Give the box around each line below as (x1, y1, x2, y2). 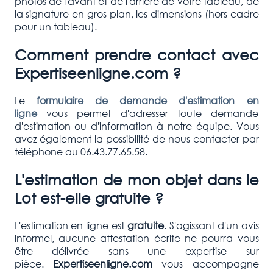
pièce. (14, 257, 53, 270)
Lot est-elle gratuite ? (14, 188, 163, 207)
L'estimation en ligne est (14, 218, 127, 232)
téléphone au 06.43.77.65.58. (14, 144, 147, 158)
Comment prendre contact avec (14, 45, 259, 64)
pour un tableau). (14, 20, 97, 34)
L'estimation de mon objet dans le (14, 169, 259, 188)
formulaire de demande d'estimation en (36, 93, 259, 107)
